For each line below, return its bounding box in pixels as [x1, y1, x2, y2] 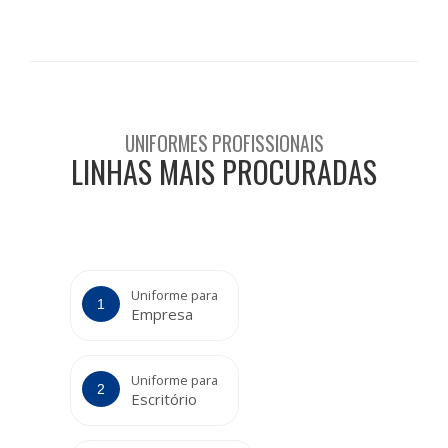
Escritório [131, 389, 197, 410]
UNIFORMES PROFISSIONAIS [124, 129, 324, 159]
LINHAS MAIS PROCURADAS [71, 149, 377, 195]
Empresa [131, 304, 193, 325]
